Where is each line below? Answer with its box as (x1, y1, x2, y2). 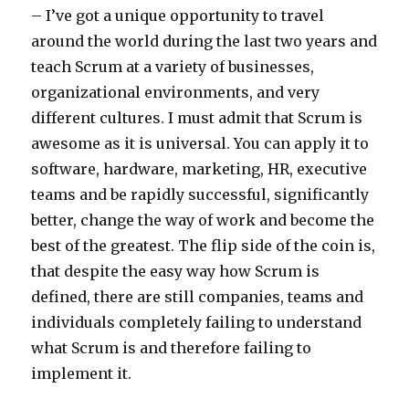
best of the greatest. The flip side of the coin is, (31, 236, 376, 255)
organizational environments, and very (31, 82, 320, 101)
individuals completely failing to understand (31, 312, 362, 331)
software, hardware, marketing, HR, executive (31, 159, 368, 178)
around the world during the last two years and (31, 31, 378, 50)
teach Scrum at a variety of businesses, (31, 57, 315, 76)
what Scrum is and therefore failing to (31, 338, 312, 357)
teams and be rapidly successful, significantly (31, 184, 370, 204)
